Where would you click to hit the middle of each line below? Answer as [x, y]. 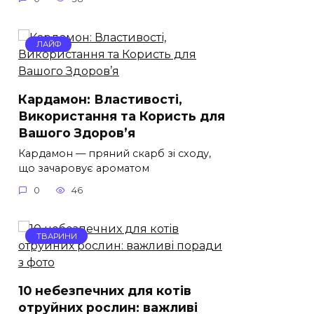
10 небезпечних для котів [105, 290]
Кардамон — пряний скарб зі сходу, [115, 153]
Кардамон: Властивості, [100, 99]
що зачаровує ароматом [84, 168]
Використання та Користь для [122, 116]
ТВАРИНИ [56, 236]
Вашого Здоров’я [77, 132]
